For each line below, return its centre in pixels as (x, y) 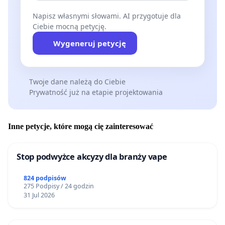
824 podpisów (45, 178)
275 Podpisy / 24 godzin (59, 186)
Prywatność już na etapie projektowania (96, 92)
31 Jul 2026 (39, 195)
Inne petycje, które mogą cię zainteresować (81, 126)
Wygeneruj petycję (89, 43)
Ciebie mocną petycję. (70, 27)
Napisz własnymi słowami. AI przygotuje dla (107, 16)
